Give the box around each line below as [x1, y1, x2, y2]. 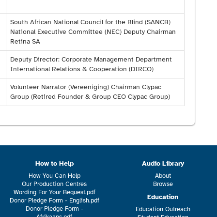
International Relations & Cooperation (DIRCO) [10, 65, 154, 74]
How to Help [35, 159, 74, 168]
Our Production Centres [22, 180, 87, 188]
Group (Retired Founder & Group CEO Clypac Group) [10, 93, 170, 101]
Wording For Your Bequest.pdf [13, 188, 95, 196]
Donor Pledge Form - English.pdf [9, 196, 99, 204]
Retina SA [10, 37, 40, 46]
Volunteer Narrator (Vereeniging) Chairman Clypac [10, 83, 161, 92]
